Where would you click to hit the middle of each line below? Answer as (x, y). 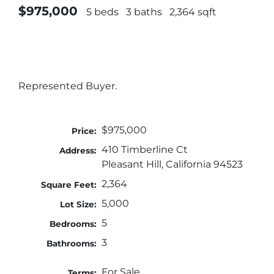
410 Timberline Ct (144, 149)
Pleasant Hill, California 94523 (172, 164)
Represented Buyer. (68, 86)
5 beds (102, 12)
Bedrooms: (73, 224)
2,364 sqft (193, 12)
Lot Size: (79, 204)
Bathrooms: (72, 243)
